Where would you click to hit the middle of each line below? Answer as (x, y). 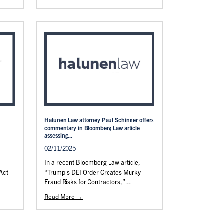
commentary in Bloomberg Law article (92, 127)
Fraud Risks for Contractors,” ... (88, 182)
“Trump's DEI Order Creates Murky (93, 172)
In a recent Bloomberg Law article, (92, 162)
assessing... (58, 135)
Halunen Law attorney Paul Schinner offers (99, 120)
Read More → (64, 196)
